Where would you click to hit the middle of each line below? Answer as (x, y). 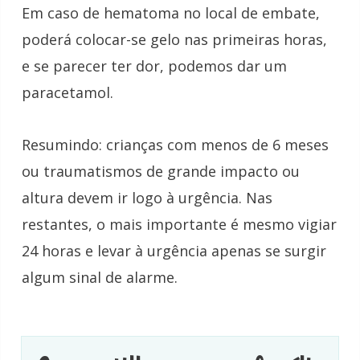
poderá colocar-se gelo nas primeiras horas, (174, 40)
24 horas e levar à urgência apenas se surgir (174, 250)
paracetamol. (67, 93)
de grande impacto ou (221, 171)
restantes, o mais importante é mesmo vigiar (179, 224)
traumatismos (93, 171)
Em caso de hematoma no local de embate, (171, 13)
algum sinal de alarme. (100, 277)
